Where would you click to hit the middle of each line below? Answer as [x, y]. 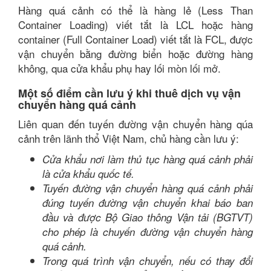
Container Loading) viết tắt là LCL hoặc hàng [135, 24]
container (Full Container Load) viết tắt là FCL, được [135, 39]
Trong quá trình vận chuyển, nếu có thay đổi [148, 261]
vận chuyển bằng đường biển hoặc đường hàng [135, 54]
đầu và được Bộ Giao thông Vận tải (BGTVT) [148, 217]
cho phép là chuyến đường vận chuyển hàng [148, 232]
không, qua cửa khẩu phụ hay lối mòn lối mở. [121, 68]
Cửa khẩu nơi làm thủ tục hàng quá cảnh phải [148, 159]
